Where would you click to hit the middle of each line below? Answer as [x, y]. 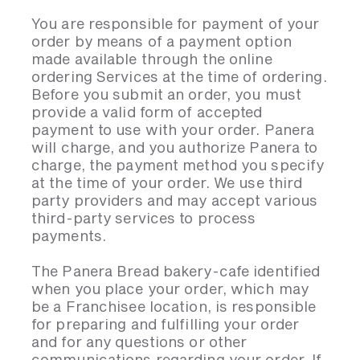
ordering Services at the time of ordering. [179, 76]
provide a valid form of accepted [147, 112]
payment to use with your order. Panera [173, 129]
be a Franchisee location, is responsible [174, 306]
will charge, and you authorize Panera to [175, 147]
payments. [69, 235]
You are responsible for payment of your [176, 23]
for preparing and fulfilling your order [166, 324]
